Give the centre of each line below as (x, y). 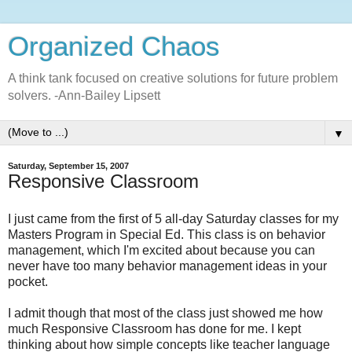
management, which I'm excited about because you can (161, 250)
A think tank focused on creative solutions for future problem (173, 78)
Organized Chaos (114, 46)
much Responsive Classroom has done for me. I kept (154, 328)
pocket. (28, 281)
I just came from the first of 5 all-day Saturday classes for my (173, 218)
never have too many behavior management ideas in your (167, 266)
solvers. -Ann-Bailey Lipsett (84, 95)
